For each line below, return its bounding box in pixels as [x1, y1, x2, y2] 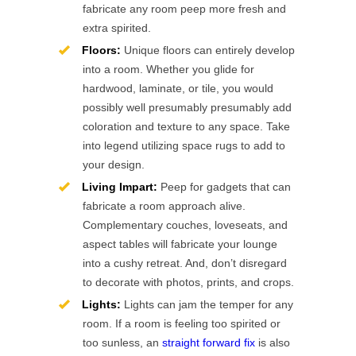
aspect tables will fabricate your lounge [83, 238, 277, 250]
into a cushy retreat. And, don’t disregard [83, 257, 287, 269]
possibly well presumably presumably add [83, 101, 292, 114]
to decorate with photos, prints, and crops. [83, 276, 294, 288]
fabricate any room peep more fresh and [83, 2, 286, 15]
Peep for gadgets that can [157, 180, 291, 193]
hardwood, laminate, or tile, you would [83, 82, 273, 95]
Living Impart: [82, 180, 157, 193]
